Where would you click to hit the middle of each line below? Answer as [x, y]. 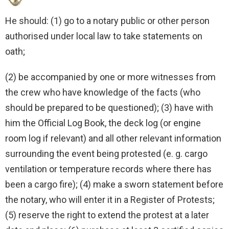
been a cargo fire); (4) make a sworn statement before [114, 185]
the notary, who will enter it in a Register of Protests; [110, 200]
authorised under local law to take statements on [104, 36]
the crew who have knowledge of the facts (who [103, 93]
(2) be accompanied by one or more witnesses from [110, 77]
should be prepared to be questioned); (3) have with [109, 108]
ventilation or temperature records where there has [108, 169]
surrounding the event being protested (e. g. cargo [106, 154]
